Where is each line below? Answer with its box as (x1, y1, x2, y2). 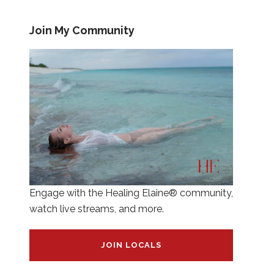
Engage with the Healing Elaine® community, (29, 187, 233, 199)
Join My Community (29, 24, 135, 37)
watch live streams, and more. (29, 202, 164, 215)
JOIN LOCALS (100, 240, 161, 250)
